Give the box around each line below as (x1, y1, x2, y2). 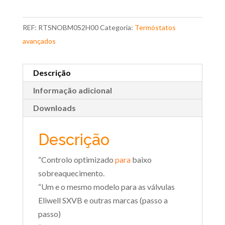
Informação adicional (33, 85, 112, 95)
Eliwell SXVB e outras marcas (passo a (38, 195, 168, 205)
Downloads (33, 102, 76, 113)
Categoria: (99, 23, 135, 32)
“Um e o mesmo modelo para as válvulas (38, 181, 175, 191)
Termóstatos (134, 23, 176, 32)
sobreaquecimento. (38, 168, 104, 178)
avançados (22, 36, 56, 45)
